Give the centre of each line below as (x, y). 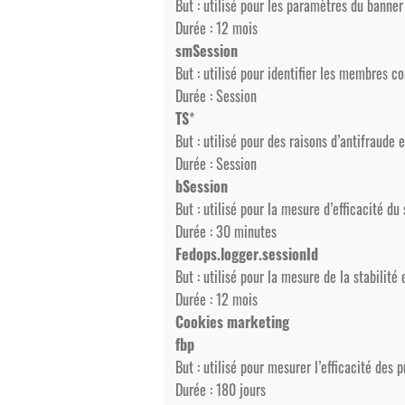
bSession (202, 186)
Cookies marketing (232, 322)
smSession (207, 51)
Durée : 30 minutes (226, 231)
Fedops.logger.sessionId (247, 254)
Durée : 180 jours (221, 390)
